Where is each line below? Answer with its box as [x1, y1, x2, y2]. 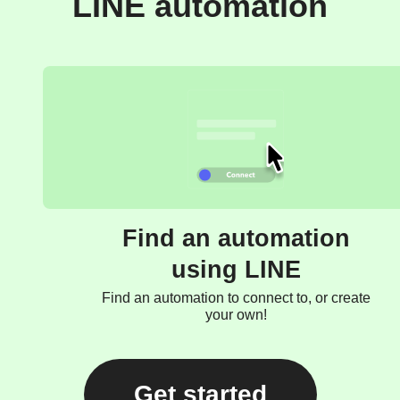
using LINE [171, 255, 301, 283]
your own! [204, 306, 267, 322]
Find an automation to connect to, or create [101, 289, 371, 305]
